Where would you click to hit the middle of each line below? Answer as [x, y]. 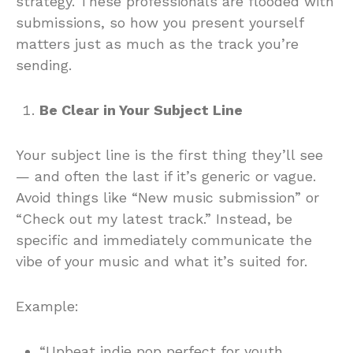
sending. [44, 65]
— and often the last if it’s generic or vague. [166, 176]
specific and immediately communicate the [164, 240]
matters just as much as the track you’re [157, 43]
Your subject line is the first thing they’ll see [169, 154]
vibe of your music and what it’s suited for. [162, 261]
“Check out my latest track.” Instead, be [154, 218]
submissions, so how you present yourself [160, 22]
